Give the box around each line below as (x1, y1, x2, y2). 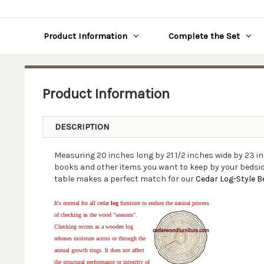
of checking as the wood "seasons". (54, 212, 137, 218)
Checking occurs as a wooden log (54, 223, 133, 230)
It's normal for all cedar (54, 200, 109, 206)
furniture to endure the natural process (118, 200, 209, 206)
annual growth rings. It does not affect (54, 247, 144, 253)
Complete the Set (168, 31, 240, 41)
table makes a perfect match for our (54, 174, 196, 184)
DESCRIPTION (54, 121, 110, 132)
